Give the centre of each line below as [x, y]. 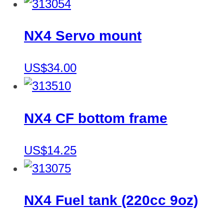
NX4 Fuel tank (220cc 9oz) [111, 200]
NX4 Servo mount [83, 36]
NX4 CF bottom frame [96, 118]
